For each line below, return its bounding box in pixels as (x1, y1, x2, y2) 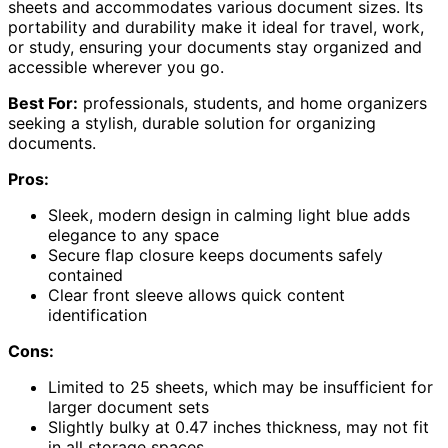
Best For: (8, 93, 78, 114)
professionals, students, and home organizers (78, 93, 427, 114)
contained (48, 265, 123, 286)
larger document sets (48, 397, 209, 418)
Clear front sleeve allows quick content (48, 285, 345, 306)
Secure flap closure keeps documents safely (48, 245, 383, 266)
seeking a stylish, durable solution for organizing (8, 113, 376, 134)
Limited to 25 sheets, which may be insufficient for (48, 377, 433, 398)
